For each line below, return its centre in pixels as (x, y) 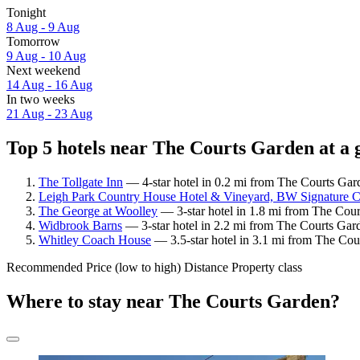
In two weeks (41, 99)
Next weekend (43, 70)
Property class (267, 267)
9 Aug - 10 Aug (46, 55)
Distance (206, 267)
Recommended (45, 267)
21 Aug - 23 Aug (49, 113)
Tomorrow (33, 41)
